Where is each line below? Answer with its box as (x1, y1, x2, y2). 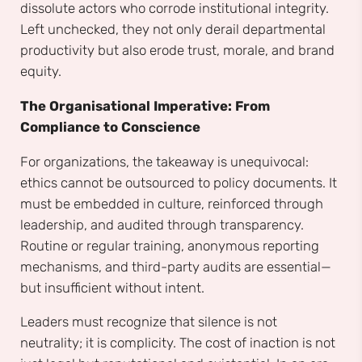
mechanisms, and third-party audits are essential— (20, 258, 331, 275)
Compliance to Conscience (20, 118, 200, 135)
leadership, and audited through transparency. (20, 216, 304, 233)
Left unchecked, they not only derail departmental (20, 21, 326, 38)
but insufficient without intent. (20, 279, 204, 296)
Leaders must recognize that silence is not (20, 314, 277, 330)
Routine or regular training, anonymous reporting (20, 237, 319, 254)
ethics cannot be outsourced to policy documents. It (20, 174, 337, 191)
